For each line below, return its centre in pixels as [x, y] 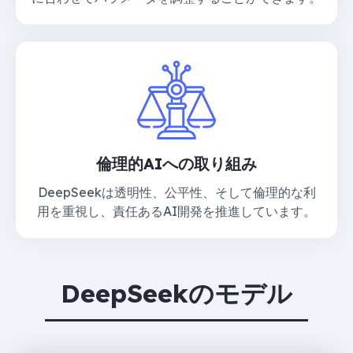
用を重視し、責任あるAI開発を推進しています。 [176, 211]
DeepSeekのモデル [176, 293]
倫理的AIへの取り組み [176, 163]
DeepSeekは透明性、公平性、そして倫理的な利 [176, 192]
